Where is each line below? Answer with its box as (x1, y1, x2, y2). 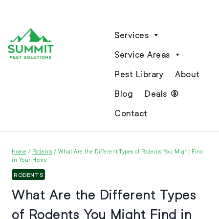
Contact (114, 108, 148, 118)
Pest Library (114, 69, 163, 79)
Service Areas (114, 49, 170, 60)
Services (114, 30, 149, 40)
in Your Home (12, 156, 47, 163)
